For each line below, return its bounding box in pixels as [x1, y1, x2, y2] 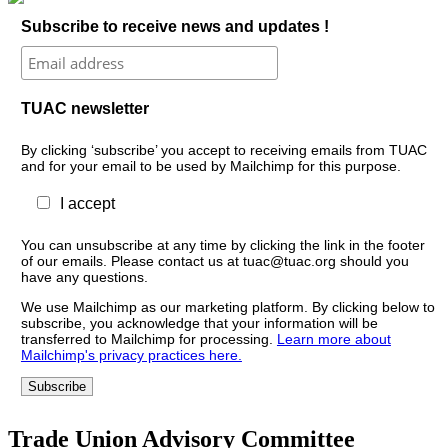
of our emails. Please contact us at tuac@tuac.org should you [20, 252, 409, 269]
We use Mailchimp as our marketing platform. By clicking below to [20, 298, 435, 315]
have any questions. [20, 268, 148, 285]
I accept [60, 194, 116, 212]
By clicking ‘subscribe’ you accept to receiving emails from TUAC [20, 141, 427, 158]
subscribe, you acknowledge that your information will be [20, 314, 378, 331]
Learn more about [276, 330, 391, 347]
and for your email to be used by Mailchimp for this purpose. [20, 157, 401, 174]
